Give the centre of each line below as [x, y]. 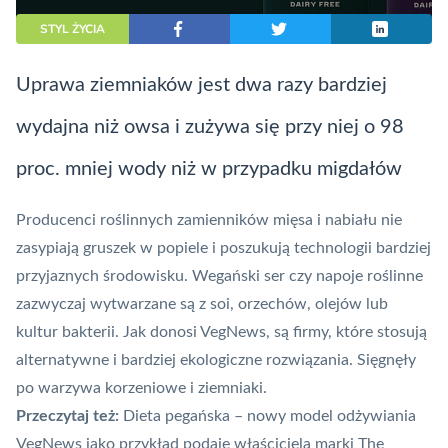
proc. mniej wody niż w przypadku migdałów [209, 169]
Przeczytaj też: [67, 416]
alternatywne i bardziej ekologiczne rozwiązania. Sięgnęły [216, 360]
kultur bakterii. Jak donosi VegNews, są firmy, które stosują [221, 332]
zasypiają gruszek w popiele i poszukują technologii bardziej [223, 248]
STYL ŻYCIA [73, 29]
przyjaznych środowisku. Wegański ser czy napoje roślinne [219, 276]
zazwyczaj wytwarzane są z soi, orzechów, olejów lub [202, 304]
